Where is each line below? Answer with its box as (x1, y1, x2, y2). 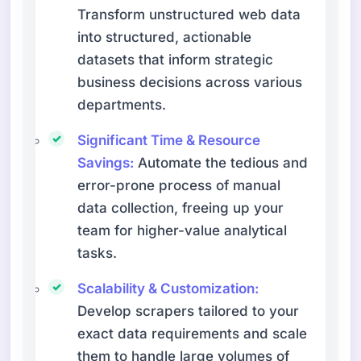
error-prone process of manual (77, 176, 281, 193)
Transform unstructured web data (77, 6, 301, 23)
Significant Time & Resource (77, 131, 261, 148)
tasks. (77, 244, 118, 261)
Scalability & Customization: (77, 280, 259, 297)
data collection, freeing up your (77, 199, 284, 216)
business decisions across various (77, 73, 303, 90)
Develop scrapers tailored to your (77, 302, 300, 319)
